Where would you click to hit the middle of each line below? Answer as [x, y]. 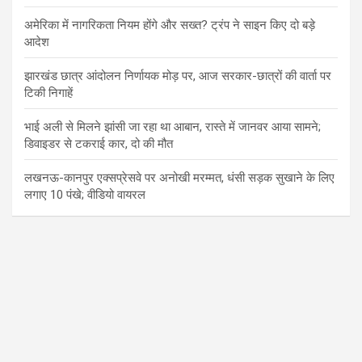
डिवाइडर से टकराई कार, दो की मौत [99, 143]
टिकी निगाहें [48, 93]
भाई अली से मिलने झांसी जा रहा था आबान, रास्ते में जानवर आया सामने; [173, 126]
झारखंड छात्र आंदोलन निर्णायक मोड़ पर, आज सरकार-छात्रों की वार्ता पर [178, 76]
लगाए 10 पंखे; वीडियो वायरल [85, 194]
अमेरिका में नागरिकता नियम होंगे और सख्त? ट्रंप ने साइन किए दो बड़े [170, 25]
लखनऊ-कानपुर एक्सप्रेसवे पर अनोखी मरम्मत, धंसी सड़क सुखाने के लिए [179, 177]
